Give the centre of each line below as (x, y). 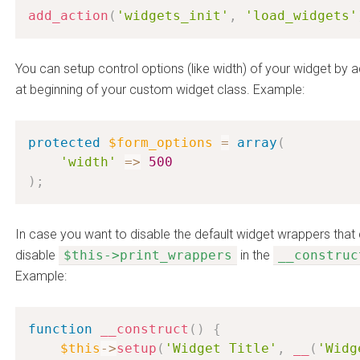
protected (64, 143)
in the (255, 255)
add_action (68, 16)
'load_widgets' (301, 16)
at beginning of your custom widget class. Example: (160, 90)
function (60, 329)
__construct (145, 329)
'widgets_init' (173, 16)
